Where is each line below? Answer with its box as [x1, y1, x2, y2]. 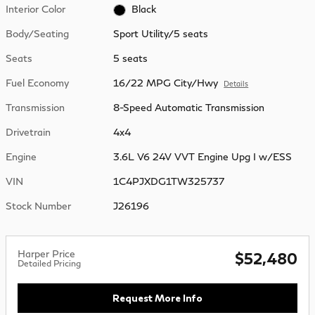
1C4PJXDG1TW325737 [113, 175, 225, 188]
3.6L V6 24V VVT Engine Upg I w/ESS [113, 150, 292, 163]
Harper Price [18, 247, 75, 260]
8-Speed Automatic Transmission [113, 101, 266, 114]
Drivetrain [6, 126, 51, 139]
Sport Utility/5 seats [113, 27, 209, 40]
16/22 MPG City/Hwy [113, 77, 219, 89]
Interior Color [6, 2, 65, 15]
